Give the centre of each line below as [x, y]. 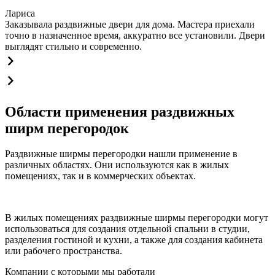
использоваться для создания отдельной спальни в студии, [127, 229]
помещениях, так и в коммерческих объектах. [100, 176]
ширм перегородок [67, 128]
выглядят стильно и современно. [73, 46]
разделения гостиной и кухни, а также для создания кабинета [134, 240]
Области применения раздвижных [120, 111]
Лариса [20, 13]
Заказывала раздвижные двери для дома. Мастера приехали [130, 24]
